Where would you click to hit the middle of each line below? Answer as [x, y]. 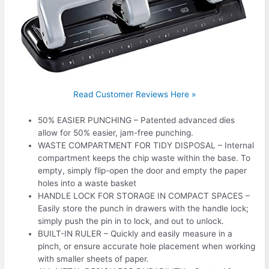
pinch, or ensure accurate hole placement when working [147, 246]
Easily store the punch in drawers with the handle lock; [144, 209]
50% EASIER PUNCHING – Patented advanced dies [137, 120]
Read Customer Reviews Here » [134, 95]
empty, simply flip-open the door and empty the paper [143, 171]
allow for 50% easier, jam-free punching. [116, 133]
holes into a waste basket [87, 183]
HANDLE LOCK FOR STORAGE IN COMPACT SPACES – [144, 196]
